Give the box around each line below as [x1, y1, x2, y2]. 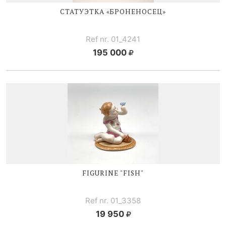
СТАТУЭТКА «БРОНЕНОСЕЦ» [60, 7, 166, 16]
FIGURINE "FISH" [82, 168, 144, 178]
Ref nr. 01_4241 [86, 34, 140, 44]
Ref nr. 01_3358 [85, 195, 141, 205]
